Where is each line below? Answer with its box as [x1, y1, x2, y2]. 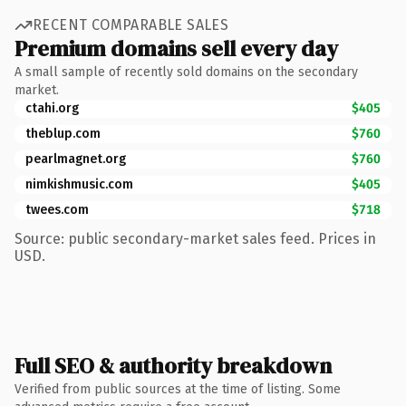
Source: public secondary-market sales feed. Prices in [14, 229, 376, 247]
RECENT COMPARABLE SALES [33, 16, 229, 34]
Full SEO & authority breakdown [14, 350, 332, 381]
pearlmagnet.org [25, 150, 126, 167]
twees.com [25, 201, 89, 217]
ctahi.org [25, 100, 79, 116]
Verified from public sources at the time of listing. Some [14, 381, 341, 397]
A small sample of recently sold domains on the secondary [14, 63, 358, 80]
